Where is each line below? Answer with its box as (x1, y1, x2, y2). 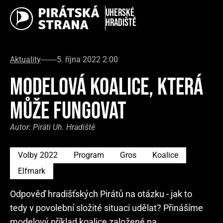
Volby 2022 (18, 150, 58, 160)
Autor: (10, 122, 33, 132)
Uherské (105, 6, 134, 19)
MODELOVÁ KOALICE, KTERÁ (10, 73, 203, 102)
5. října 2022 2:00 (57, 55, 118, 64)
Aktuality (10, 55, 41, 64)
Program (74, 150, 104, 160)
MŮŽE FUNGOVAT (10, 97, 126, 125)
